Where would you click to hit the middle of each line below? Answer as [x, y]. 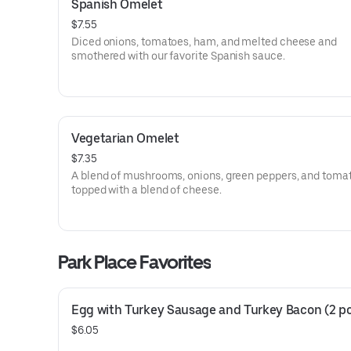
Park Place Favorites [134, 262]
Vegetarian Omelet [125, 138]
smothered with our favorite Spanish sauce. [178, 56]
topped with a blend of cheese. [147, 190]
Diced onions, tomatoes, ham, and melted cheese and [204, 42]
